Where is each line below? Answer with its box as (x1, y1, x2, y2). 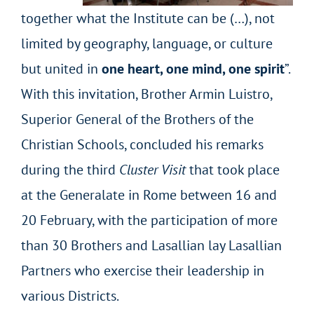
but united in (20, 59, 102, 78)
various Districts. (20, 286, 119, 305)
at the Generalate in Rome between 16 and (20, 185, 277, 204)
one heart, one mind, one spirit (101, 59, 285, 78)
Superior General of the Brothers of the (20, 109, 254, 128)
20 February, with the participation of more (20, 210, 278, 229)
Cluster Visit (118, 160, 189, 179)
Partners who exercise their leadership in (20, 261, 264, 280)
